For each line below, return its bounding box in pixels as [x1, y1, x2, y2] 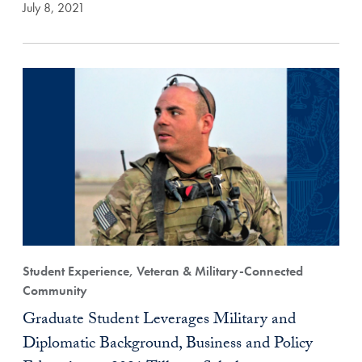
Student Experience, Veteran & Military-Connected [23, 263, 303, 280]
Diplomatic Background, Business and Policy [23, 331, 313, 359]
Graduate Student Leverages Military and [23, 307, 296, 335]
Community [23, 282, 87, 299]
